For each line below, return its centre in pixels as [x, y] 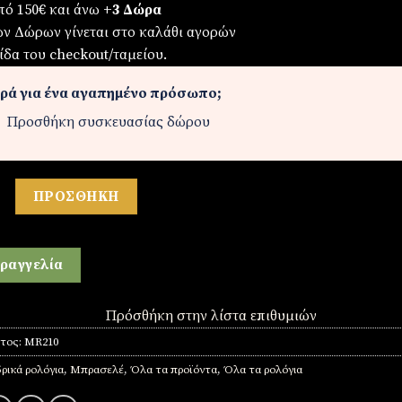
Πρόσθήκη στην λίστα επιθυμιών [211, 316]
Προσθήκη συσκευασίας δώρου [108, 122]
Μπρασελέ [96, 370]
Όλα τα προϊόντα [173, 370]
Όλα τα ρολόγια [262, 370]
